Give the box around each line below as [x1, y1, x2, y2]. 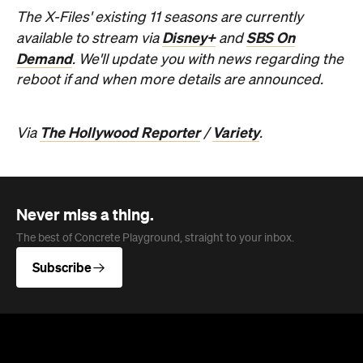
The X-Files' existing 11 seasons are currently [16, 11, 303, 25]
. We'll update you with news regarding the [72, 53, 344, 67]
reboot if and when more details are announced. [16, 73, 323, 88]
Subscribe [32, 260, 92, 275]
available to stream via [16, 32, 162, 46]
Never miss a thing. [16, 206, 154, 224]
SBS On [246, 30, 295, 46]
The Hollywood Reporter [40, 125, 200, 141]
